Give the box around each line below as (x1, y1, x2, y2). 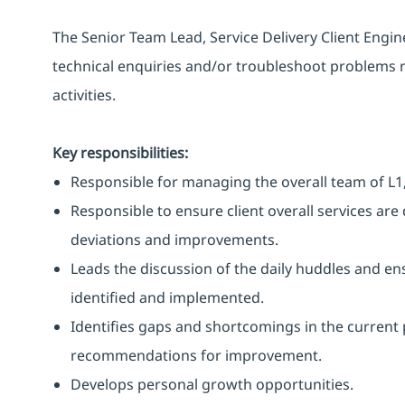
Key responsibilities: (52, 142, 188, 163)
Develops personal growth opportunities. (71, 373, 353, 394)
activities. (52, 84, 116, 105)
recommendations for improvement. (71, 344, 322, 365)
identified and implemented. (71, 287, 264, 307)
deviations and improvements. (71, 229, 278, 250)
